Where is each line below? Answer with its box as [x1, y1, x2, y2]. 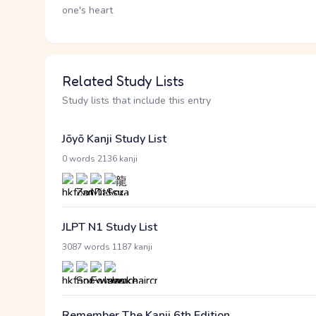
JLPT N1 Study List [62, 219, 157, 235]
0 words [62, 153, 95, 164]
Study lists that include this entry [62, 94, 211, 107]
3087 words [62, 241, 110, 253]
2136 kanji [97, 153, 138, 164]
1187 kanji [112, 241, 152, 253]
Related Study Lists [62, 73, 184, 90]
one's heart [62, 4, 113, 17]
